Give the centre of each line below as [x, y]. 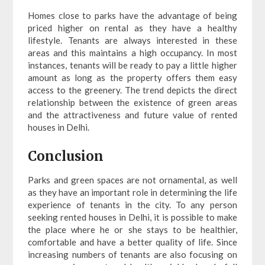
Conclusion [66, 156]
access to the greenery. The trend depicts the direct [132, 90]
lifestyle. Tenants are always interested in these [132, 41]
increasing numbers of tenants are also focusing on [132, 254]
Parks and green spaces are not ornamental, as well [132, 180]
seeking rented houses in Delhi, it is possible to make [132, 217]
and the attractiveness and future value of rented [132, 115]
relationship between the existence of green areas [132, 103]
